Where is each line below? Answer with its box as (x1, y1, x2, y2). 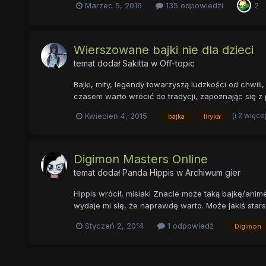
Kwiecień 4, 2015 (84, 111, 147, 121)
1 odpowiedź (164, 221, 214, 231)
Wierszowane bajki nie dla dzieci (73, 42, 254, 57)
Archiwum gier (185, 167, 240, 178)
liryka (203, 112, 220, 121)
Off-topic (159, 58, 195, 68)
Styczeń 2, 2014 (84, 221, 144, 231)
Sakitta (122, 58, 148, 68)
